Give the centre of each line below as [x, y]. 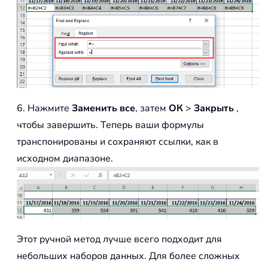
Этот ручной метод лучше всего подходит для [119, 239]
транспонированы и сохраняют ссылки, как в [118, 141]
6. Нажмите [44, 108]
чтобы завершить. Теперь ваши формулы [110, 125]
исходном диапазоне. [65, 158]
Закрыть [214, 108]
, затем [152, 108]
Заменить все [103, 108]
